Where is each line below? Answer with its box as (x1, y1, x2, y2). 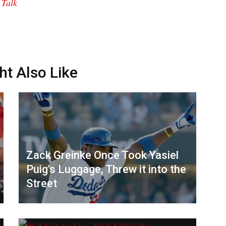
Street (26, 177, 57, 190)
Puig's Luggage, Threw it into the (26, 162, 186, 176)
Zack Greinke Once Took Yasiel (26, 148, 179, 161)
